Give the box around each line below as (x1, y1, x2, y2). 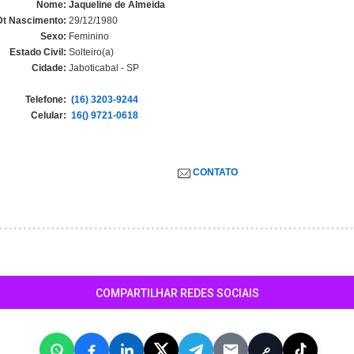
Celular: (31, 110, 66, 121)
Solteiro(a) (66, 47, 114, 58)
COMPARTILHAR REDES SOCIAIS (95, 287, 259, 299)
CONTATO (193, 167, 245, 178)
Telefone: (25, 94, 66, 105)
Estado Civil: (9, 47, 66, 58)
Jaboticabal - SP (66, 62, 139, 73)
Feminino (66, 31, 109, 42)
